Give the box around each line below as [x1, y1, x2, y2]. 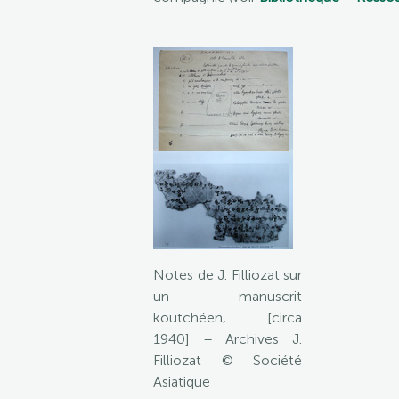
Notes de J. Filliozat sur [153, 266, 302, 283]
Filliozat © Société [153, 352, 302, 369]
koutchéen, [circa [153, 309, 302, 326]
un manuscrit [153, 288, 302, 305]
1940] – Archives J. [153, 330, 302, 347]
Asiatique [153, 373, 210, 390]
